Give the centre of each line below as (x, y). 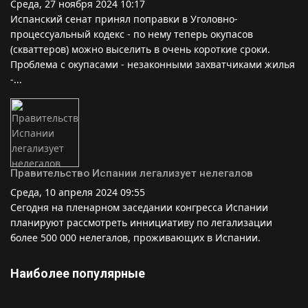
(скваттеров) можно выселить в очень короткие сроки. (140, 49)
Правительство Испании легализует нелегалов (132, 173)
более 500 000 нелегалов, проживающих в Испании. (135, 237)
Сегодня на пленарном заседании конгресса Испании (139, 207)
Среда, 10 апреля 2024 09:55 (78, 192)
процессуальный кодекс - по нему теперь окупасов (132, 34)
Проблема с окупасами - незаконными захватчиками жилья (153, 64)
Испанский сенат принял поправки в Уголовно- (124, 19)
